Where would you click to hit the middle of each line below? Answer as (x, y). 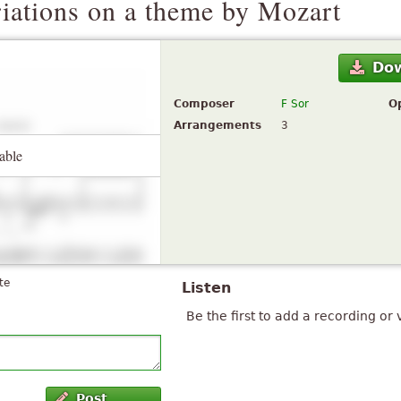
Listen (206, 288)
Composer (204, 104)
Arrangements (218, 126)
